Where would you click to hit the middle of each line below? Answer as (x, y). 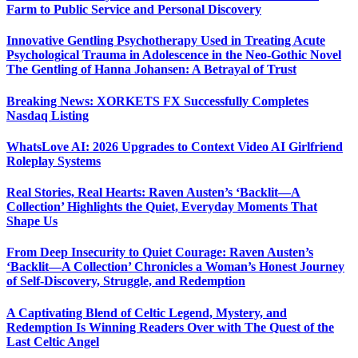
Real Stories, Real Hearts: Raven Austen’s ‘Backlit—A (153, 193)
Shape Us (32, 221)
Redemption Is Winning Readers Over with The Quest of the (170, 327)
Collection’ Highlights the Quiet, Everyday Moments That (162, 207)
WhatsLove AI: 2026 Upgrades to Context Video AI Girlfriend (175, 146)
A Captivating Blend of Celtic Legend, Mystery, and (147, 312)
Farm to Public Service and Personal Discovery (134, 10)
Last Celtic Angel (53, 341)
